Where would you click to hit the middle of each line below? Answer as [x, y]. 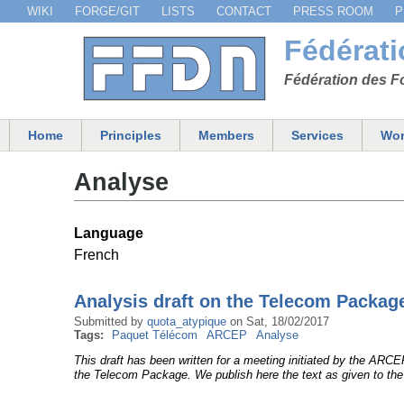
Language [109, 233]
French [96, 255]
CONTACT [244, 11]
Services [317, 135]
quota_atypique [187, 321]
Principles [131, 135]
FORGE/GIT [107, 11]
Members [226, 135]
